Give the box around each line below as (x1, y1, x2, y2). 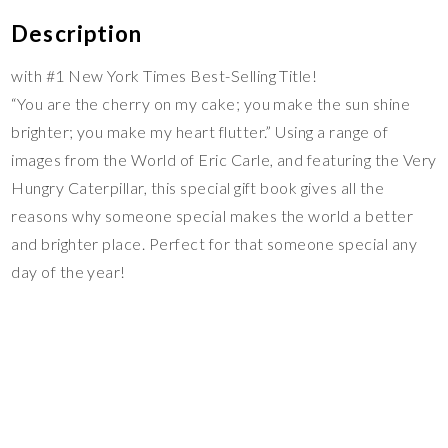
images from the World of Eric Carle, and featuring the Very (11, 150, 437, 170)
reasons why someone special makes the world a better (11, 206, 414, 226)
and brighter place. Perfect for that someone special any (11, 234, 418, 254)
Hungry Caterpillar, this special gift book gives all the (11, 178, 385, 198)
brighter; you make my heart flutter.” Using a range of (11, 122, 389, 142)
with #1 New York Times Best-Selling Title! (11, 66, 318, 86)
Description (11, 20, 143, 48)
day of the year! (11, 262, 126, 282)
